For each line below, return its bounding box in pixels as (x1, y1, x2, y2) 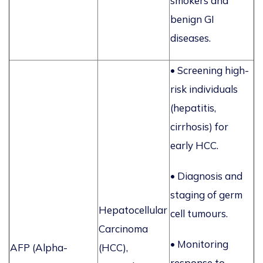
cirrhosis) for (170, 120, 228, 133)
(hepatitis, (170, 102, 216, 114)
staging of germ (170, 188, 242, 201)
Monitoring (177, 238, 228, 251)
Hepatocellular (99, 204, 167, 217)
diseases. (170, 32, 211, 45)
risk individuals (170, 83, 238, 96)
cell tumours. (170, 207, 228, 220)
